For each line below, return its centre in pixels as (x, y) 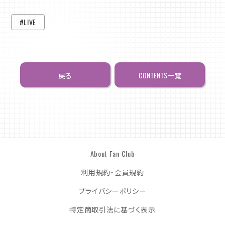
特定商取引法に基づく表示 (113, 209)
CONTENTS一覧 (160, 75)
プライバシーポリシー (113, 191)
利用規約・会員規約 (113, 172)
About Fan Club (113, 153)
